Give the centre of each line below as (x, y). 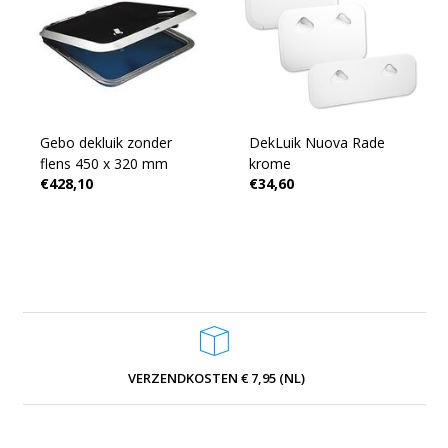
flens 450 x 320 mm (103, 163)
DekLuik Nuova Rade (316, 142)
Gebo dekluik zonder (83, 142)
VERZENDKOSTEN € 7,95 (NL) (216, 377)
